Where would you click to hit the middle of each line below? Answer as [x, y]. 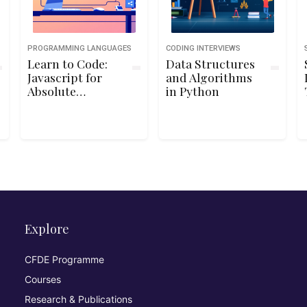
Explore [47, 229]
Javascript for [64, 77]
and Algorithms [209, 77]
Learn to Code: [67, 63]
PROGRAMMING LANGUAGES [79, 48]
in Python [193, 91]
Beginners [56, 105]
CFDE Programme [65, 259]
